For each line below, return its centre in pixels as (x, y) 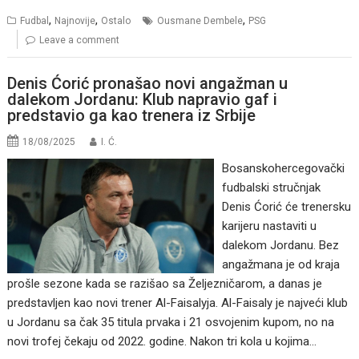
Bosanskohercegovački (283, 169)
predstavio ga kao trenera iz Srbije (132, 116)
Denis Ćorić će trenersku (286, 207)
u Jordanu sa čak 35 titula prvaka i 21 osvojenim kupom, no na (171, 323)
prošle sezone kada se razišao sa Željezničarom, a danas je (165, 284)
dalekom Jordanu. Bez (280, 246)
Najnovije (75, 20)
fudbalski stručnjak (271, 188)
